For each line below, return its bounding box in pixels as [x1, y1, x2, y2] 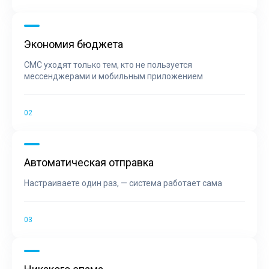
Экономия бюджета [24, 37, 123, 50]
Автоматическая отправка [24, 156, 154, 169]
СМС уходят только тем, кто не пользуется [24, 59, 192, 70]
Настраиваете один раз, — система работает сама [24, 178, 222, 188]
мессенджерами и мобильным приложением [24, 71, 203, 81]
